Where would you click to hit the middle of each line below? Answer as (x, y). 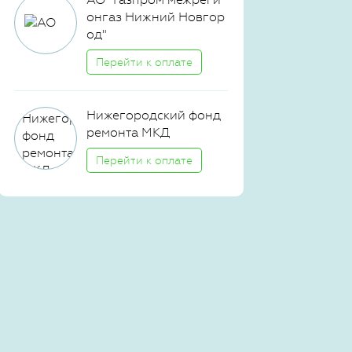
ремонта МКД (128, 132)
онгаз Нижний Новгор (156, 17)
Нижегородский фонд (154, 115)
